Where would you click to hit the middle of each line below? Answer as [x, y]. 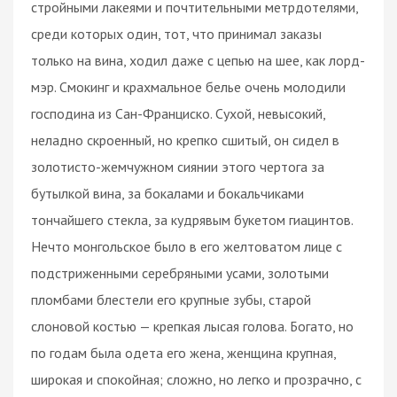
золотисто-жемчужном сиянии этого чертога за [178, 166]
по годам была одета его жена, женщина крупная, [183, 352]
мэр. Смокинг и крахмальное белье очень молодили [188, 86]
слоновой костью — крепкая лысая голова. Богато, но [192, 326]
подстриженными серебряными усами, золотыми [180, 272]
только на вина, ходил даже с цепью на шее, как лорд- [198, 60]
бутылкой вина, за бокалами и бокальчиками [167, 193]
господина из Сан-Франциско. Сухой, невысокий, [178, 113]
